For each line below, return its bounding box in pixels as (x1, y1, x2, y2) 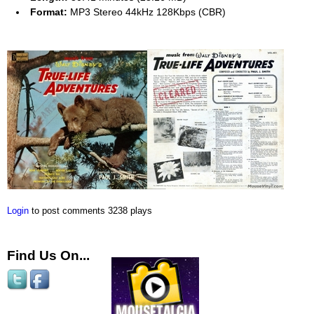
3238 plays (108, 205, 152, 216)
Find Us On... (7, 247, 90, 263)
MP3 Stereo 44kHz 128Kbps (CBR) (67, 6, 226, 18)
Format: (30, 6, 67, 18)
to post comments (29, 205, 105, 216)
